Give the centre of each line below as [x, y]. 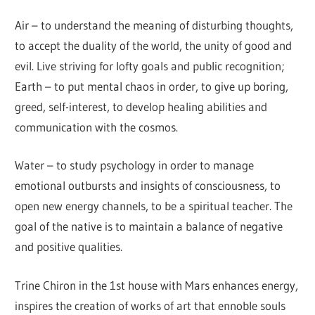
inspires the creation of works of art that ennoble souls [150, 305]
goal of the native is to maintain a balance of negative [149, 226]
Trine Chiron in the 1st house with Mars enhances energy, [157, 285]
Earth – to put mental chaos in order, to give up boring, [152, 86]
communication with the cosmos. [97, 127]
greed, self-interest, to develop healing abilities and [141, 106]
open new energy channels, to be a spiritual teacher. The [154, 206]
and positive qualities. [69, 247]
